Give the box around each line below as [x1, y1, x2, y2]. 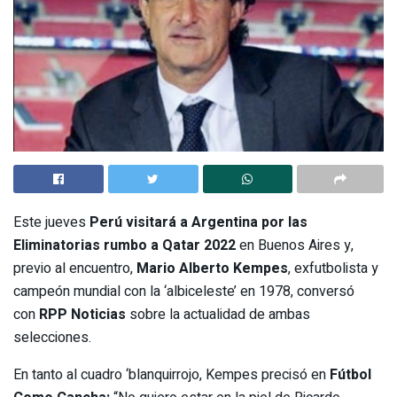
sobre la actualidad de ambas [126, 304, 310, 326]
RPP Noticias [39, 304, 126, 326]
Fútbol [330, 364, 371, 386]
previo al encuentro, [13, 258, 136, 280]
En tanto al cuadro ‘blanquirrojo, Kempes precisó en [13, 364, 330, 386]
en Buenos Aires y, [236, 235, 354, 257]
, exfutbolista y [288, 258, 378, 280]
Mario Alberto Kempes [136, 258, 288, 280]
